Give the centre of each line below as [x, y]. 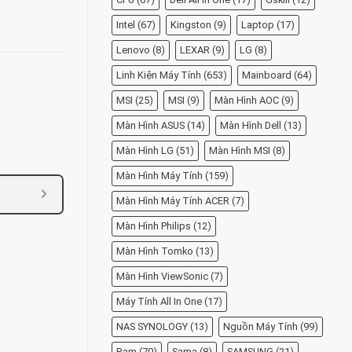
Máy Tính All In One [159, 302]
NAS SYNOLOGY [152, 327]
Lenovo [133, 50]
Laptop [258, 25]
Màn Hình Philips [154, 226]
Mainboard [267, 75]
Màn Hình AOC [247, 101]
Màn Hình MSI [240, 151]
